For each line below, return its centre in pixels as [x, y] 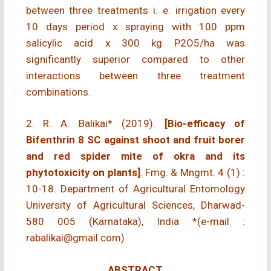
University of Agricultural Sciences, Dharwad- [135, 205]
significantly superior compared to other [135, 59]
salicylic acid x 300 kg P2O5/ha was [135, 43]
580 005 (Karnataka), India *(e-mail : [135, 222]
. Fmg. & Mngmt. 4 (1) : [193, 173]
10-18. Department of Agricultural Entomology [135, 189]
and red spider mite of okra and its [135, 156]
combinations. [58, 92]
